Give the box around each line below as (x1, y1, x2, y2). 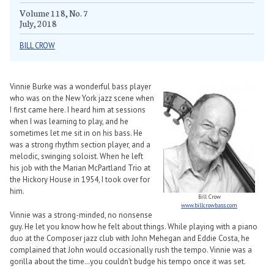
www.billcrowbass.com (181, 201, 237, 210)
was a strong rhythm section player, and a (10, 139, 150, 150)
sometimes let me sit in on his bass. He (10, 128, 143, 139)
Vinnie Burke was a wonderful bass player (10, 81, 151, 92)
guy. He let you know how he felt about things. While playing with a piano (10, 221, 257, 232)
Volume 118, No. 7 (20, 7, 88, 20)
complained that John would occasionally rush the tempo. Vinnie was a (10, 244, 252, 255)
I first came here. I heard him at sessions (10, 105, 146, 116)
